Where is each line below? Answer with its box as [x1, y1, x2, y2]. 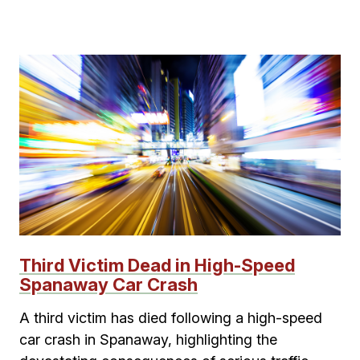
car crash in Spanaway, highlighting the [19, 331, 277, 348]
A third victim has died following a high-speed [19, 309, 322, 326]
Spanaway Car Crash [19, 274, 198, 295]
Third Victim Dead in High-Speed [19, 255, 295, 276]
